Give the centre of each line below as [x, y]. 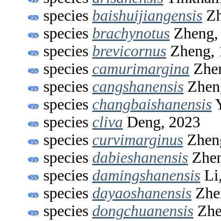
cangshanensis [138, 86]
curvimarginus [138, 140]
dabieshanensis [140, 157]
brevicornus [129, 51]
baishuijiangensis [147, 15]
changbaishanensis [152, 104]
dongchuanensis [143, 211]
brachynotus [131, 33]
